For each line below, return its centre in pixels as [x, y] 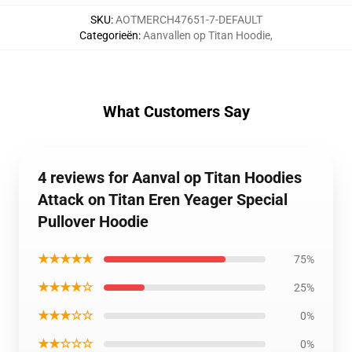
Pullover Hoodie [93, 222]
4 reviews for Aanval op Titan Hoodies [170, 178]
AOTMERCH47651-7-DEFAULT [189, 20]
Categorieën [109, 35]
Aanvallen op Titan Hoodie [207, 35]
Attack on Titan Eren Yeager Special [163, 200]
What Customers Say [176, 112]
